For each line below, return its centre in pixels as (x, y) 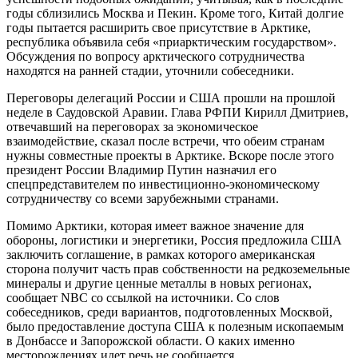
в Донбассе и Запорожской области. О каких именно (151, 340)
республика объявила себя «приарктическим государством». (171, 42)
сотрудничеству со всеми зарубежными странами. (143, 198)
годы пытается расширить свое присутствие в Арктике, (159, 27)
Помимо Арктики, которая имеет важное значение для (155, 225)
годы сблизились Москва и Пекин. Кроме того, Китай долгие (175, 13)
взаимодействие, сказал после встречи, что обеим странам (165, 141)
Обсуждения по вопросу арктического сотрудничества (155, 56)
